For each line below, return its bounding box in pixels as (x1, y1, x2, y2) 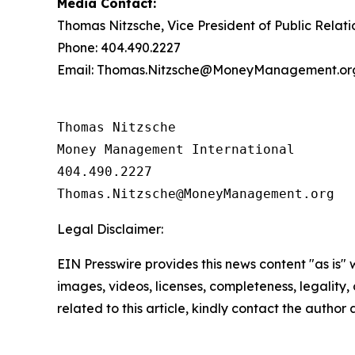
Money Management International (57, 142, 295, 157)
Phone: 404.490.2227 (57, 40, 181, 55)
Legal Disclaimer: (57, 221, 163, 237)
